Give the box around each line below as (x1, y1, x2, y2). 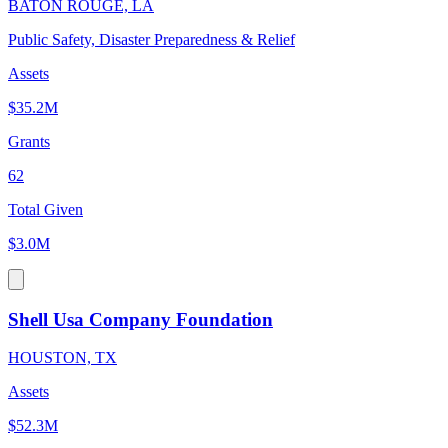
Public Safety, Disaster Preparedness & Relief (8, 30, 295, 48)
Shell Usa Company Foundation (8, 308, 273, 330)
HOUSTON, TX (8, 349, 117, 367)
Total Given (8, 200, 83, 218)
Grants (8, 132, 50, 150)
